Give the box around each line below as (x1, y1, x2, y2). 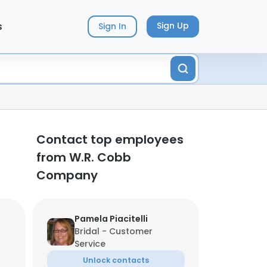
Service (74, 238, 105, 250)
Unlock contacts (83, 255, 149, 265)
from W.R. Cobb (36, 149, 131, 166)
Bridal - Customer (74, 225, 153, 237)
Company (36, 167, 98, 184)
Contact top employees (36, 131, 184, 148)
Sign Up (156, 20, 189, 32)
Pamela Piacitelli (74, 213, 148, 225)
